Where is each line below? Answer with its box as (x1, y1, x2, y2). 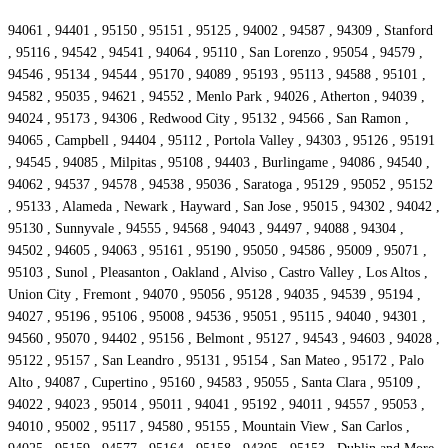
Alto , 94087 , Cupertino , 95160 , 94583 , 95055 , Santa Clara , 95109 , (8, 375, 421, 391)
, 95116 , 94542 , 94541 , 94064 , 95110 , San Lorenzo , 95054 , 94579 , (8, 45, 423, 61)
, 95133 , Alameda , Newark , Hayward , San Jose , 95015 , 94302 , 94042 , (8, 199, 440, 215)
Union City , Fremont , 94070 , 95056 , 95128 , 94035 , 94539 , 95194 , (8, 287, 421, 303)
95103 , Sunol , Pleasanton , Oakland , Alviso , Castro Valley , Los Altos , (8, 265, 428, 281)
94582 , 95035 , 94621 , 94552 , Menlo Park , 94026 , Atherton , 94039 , (8, 89, 425, 105)
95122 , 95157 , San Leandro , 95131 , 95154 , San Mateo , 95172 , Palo (8, 353, 424, 369)
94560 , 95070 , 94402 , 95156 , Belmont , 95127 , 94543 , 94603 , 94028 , (8, 331, 440, 347)
